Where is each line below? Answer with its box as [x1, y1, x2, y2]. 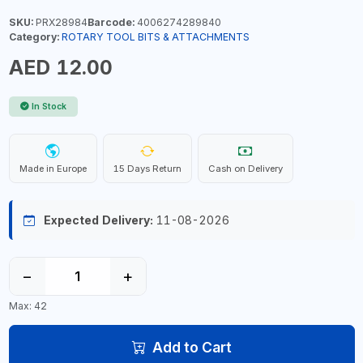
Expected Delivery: [43, 213, 153, 227]
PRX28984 [32, 16, 88, 28]
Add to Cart [152, 338, 232, 356]
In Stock [32, 101, 66, 112]
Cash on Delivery [207, 163, 283, 174]
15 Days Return [113, 163, 181, 174]
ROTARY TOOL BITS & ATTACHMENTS [61, 31, 250, 43]
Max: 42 [8, 299, 47, 312]
